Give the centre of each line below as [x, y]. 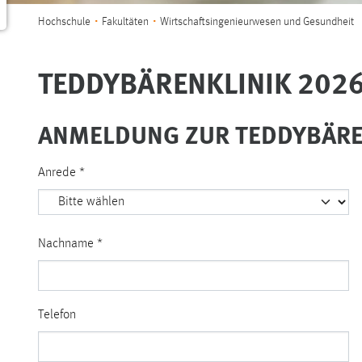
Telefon [57, 316]
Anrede [59, 173]
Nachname [67, 244]
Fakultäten [125, 22]
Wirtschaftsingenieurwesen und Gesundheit [257, 22]
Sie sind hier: [74, 14]
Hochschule [64, 22]
